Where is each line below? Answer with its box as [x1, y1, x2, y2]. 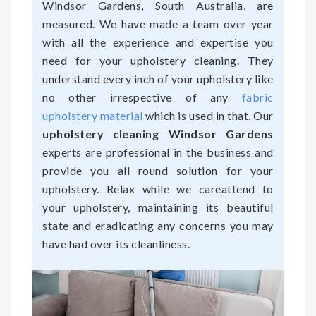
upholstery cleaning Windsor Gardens [42, 127, 274, 141]
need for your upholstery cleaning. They [42, 54, 274, 68]
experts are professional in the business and [42, 145, 274, 159]
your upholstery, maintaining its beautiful [42, 200, 274, 214]
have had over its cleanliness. [42, 237, 190, 251]
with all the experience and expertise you [42, 35, 274, 49]
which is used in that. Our [142, 109, 274, 123]
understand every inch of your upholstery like [42, 72, 274, 86]
